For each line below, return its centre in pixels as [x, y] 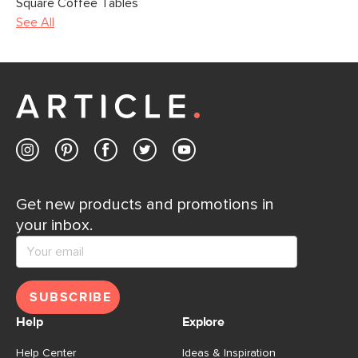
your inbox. [54, 225]
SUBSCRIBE [71, 297]
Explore [203, 322]
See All [35, 22]
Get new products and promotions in [145, 204]
